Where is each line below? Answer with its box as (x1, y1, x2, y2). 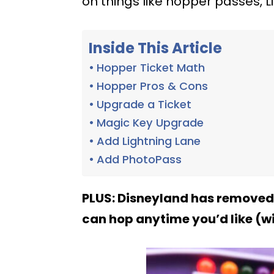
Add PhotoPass (97, 152, 182, 167)
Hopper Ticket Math (97, 60, 206, 75)
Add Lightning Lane (97, 133, 201, 149)
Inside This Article (89, 37, 223, 58)
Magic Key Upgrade (97, 115, 204, 130)
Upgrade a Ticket (97, 97, 192, 112)
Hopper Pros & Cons (97, 78, 209, 94)
